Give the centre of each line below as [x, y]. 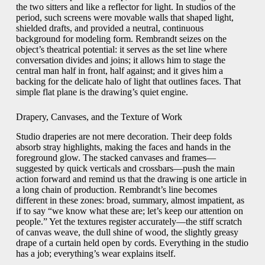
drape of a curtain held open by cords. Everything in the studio [132, 243]
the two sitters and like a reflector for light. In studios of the [125, 7]
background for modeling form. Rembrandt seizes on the [121, 39]
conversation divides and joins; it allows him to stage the [120, 60]
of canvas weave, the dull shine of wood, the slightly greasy [127, 232]
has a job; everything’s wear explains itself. [96, 253]
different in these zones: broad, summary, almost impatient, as [130, 200]
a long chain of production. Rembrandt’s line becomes [116, 189]
